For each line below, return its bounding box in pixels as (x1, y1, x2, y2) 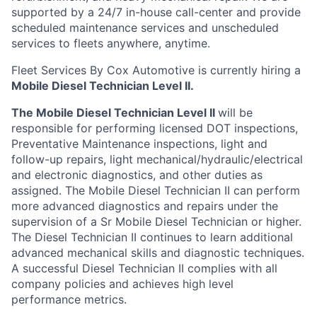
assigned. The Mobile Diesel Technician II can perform (11, 183, 300, 197)
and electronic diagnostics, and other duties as (11, 168, 263, 182)
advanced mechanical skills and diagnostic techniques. (11, 246, 304, 260)
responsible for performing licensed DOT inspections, (11, 121, 298, 135)
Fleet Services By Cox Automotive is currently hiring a (11, 63, 301, 77)
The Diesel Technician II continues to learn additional (11, 230, 293, 244)
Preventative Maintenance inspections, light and (11, 137, 267, 151)
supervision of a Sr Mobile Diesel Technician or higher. (11, 214, 301, 229)
